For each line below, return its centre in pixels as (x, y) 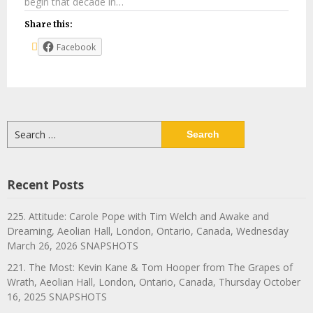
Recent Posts (45, 184)
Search (22, 127)
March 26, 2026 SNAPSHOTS (73, 245)
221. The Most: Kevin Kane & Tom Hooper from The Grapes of (150, 267)
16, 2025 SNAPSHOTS (57, 296)
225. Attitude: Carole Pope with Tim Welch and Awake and (138, 216)
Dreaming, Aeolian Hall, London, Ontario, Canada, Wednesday (148, 231)
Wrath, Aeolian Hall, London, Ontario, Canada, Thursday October (154, 282)
